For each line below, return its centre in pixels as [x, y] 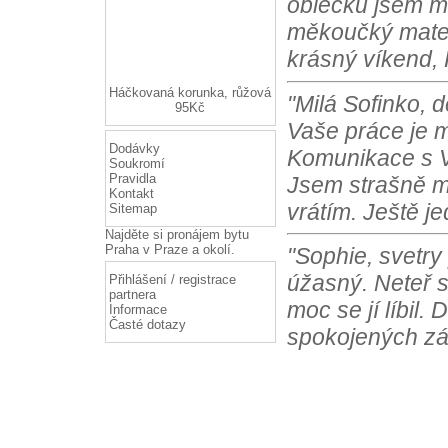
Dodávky [134, 148]
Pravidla [132, 178]
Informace [137, 309]
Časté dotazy [147, 324]
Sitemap [132, 208]
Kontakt [131, 193]
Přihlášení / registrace [172, 279]
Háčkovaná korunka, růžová [190, 92]
